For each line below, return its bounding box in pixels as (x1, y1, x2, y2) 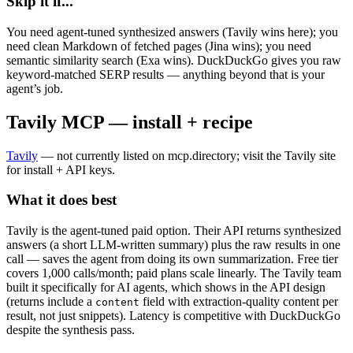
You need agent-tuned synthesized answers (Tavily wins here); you (6, 24, 338, 39)
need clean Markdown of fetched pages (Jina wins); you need (6, 39, 311, 53)
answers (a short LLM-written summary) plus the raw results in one (6, 238, 340, 252)
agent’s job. (6, 81, 63, 95)
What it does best (6, 191, 117, 209)
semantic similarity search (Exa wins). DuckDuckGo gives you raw (6, 53, 341, 67)
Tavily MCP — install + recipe (6, 111, 253, 132)
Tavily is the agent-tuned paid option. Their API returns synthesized (6, 224, 341, 238)
